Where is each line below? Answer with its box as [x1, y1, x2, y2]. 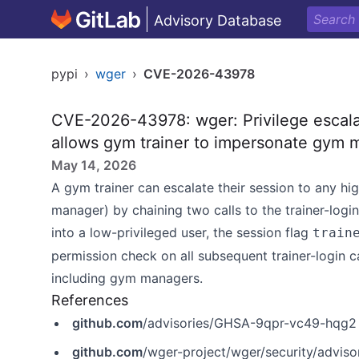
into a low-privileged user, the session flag [51, 224, 313, 240]
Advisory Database [154, 12, 281, 29]
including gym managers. [51, 270, 203, 286]
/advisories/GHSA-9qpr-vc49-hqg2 [143, 315, 357, 331]
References [51, 292, 128, 309]
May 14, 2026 [51, 157, 136, 173]
